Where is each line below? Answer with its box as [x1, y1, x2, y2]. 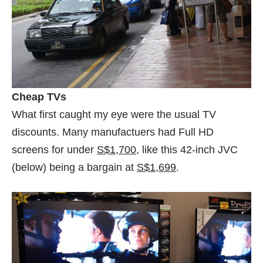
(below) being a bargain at [12, 161, 137, 174]
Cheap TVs [12, 91, 66, 103]
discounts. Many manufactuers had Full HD [12, 126, 214, 139]
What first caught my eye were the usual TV [12, 109, 216, 121]
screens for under [12, 144, 97, 156]
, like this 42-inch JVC [136, 144, 238, 156]
